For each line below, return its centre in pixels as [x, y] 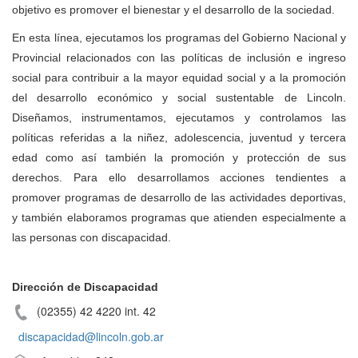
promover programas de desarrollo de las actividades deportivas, [179, 197]
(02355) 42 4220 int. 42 [91, 310]
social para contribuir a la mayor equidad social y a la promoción [179, 77]
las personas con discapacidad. [91, 237]
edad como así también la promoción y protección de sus [179, 157]
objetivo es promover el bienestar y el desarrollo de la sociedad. [173, 9]
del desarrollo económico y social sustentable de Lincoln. [179, 97]
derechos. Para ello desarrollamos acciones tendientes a [179, 177]
